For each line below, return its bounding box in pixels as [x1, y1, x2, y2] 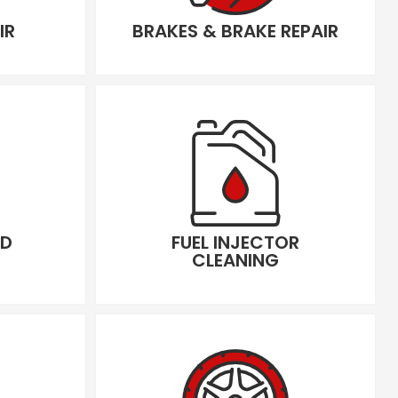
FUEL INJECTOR [171, 230, 299, 255]
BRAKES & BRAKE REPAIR [132, 19, 338, 44]
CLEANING [192, 248, 279, 273]
